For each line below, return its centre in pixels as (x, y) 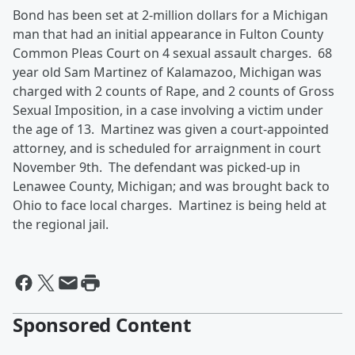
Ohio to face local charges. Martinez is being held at (170, 205)
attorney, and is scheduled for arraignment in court (167, 148)
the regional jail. (61, 224)
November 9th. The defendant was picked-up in (157, 167)
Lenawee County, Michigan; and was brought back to (171, 186)
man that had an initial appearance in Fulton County (168, 34)
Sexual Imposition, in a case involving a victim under (168, 110)
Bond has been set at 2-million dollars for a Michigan (170, 15)
